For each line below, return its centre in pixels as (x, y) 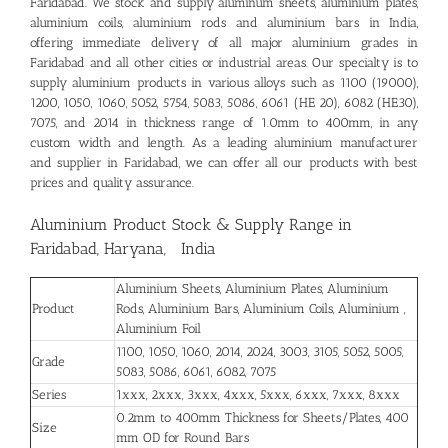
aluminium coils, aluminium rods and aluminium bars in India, (224, 22)
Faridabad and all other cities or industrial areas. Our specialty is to (224, 62)
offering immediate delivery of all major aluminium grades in (224, 42)
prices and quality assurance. (112, 182)
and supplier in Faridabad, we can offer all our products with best (224, 162)
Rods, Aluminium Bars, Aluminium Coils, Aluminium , (260, 308)
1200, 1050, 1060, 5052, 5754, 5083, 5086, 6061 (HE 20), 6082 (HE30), (224, 102)
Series (49, 394)
